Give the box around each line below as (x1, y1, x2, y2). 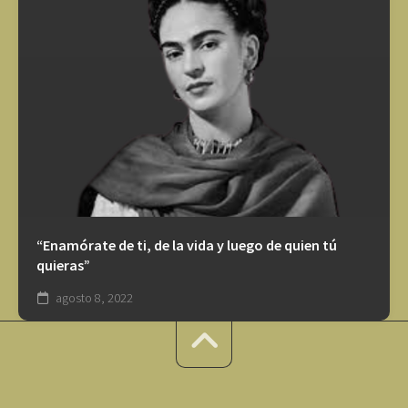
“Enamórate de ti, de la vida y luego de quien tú (36, 236, 337, 255)
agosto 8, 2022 (53, 290, 133, 307)
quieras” (36, 256, 90, 275)
